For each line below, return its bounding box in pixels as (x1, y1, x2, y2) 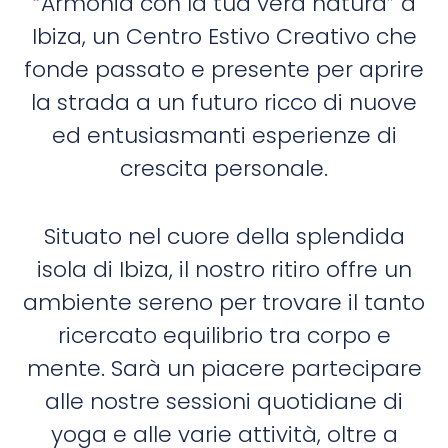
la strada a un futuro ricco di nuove (31, 86, 417, 118)
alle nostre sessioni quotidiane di (45, 386, 403, 418)
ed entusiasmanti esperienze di (51, 119, 397, 151)
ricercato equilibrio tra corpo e (57, 320, 391, 352)
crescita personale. (120, 152, 328, 184)
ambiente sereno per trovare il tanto (23, 287, 425, 319)
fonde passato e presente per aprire (24, 53, 424, 85)
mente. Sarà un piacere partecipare (26, 353, 422, 385)
